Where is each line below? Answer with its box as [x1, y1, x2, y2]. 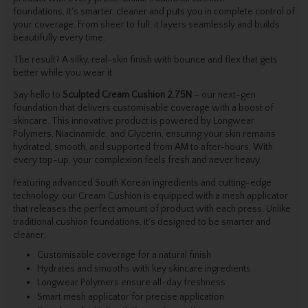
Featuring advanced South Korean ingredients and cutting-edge [12, 177, 272, 188]
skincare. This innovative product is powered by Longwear [12, 115, 254, 127]
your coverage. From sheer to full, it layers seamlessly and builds [12, 19, 280, 31]
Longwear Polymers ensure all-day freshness [36, 277, 225, 289]
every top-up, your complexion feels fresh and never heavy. [12, 155, 261, 166]
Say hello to [12, 89, 63, 101]
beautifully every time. [12, 32, 105, 44]
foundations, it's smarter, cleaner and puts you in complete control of [12, 6, 295, 18]
